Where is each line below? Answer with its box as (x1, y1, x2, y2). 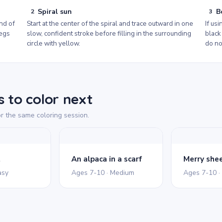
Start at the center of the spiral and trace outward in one (27, 19, 194, 28)
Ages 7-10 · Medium (71, 168, 134, 177)
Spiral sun (38, 6, 72, 16)
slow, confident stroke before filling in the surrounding (27, 29, 192, 38)
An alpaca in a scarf (71, 154, 142, 164)
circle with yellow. (27, 39, 81, 48)
